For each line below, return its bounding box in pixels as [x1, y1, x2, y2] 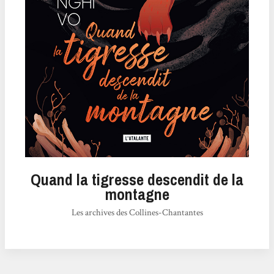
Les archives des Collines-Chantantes [71, 207, 203, 219]
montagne [105, 183, 169, 206]
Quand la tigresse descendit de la [31, 169, 243, 191]
